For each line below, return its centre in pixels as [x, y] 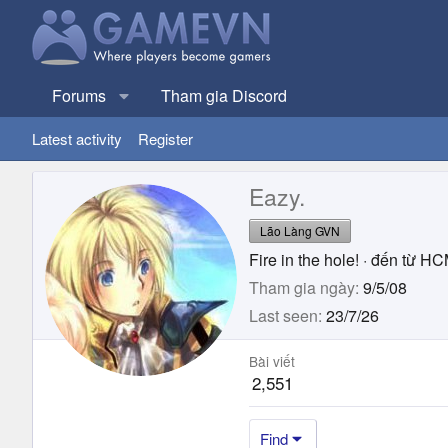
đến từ [393, 259]
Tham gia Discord [224, 95]
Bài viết [272, 360]
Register [165, 138]
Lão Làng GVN [300, 230]
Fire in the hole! [304, 259]
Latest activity [77, 138]
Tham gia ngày [302, 287]
